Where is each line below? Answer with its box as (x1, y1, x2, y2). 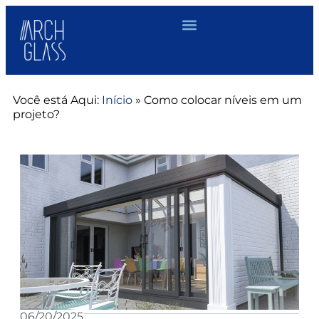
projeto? (13, 107, 60, 121)
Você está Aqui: (13, 93, 99, 107)
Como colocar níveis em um (144, 93, 302, 107)
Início (102, 93, 132, 107)
